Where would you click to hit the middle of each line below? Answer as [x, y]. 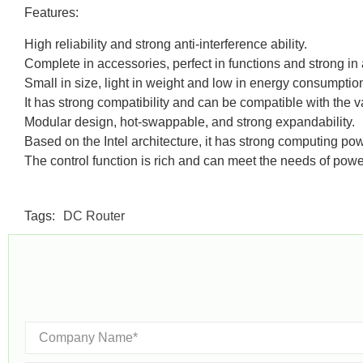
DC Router [94, 216]
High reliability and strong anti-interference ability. [166, 44]
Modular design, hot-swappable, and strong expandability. [190, 122]
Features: [51, 13]
